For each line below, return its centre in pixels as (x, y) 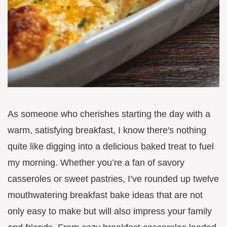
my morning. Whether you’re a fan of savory (96, 162)
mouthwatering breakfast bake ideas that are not (105, 195)
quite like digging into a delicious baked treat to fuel (111, 146)
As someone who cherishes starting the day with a (109, 114)
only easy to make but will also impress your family (110, 211)
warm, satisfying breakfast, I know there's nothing (107, 130)
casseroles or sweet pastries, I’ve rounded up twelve (113, 179)
